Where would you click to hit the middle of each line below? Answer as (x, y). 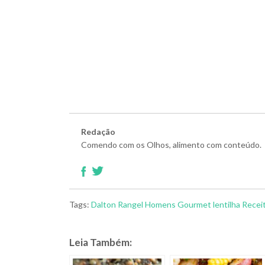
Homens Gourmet (178, 205)
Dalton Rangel (117, 205)
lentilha (227, 205)
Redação (98, 132)
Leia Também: (101, 243)
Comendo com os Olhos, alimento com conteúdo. (171, 145)
